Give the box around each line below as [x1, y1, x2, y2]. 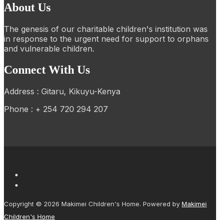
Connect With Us [4, 63, 90, 76]
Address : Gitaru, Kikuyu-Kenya [4, 86, 120, 96]
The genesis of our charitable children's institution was [4, 24, 208, 34]
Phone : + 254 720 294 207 [4, 104, 108, 114]
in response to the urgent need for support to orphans [4, 33, 209, 44]
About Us [4, 1, 51, 14]
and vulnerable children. [4, 43, 94, 54]
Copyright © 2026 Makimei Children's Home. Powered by [4, 199, 182, 208]
